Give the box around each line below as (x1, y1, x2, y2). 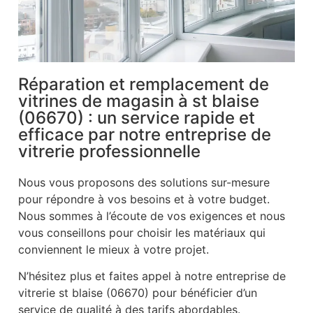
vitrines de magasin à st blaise (18, 91, 259, 112)
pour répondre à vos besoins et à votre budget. (18, 192, 270, 207)
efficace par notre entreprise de (18, 124, 271, 145)
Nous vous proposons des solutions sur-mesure (18, 175, 270, 190)
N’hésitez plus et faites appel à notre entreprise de (18, 269, 286, 284)
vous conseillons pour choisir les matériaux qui (18, 226, 265, 240)
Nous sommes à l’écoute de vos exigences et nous (18, 209, 285, 224)
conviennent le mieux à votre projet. (18, 242, 209, 257)
